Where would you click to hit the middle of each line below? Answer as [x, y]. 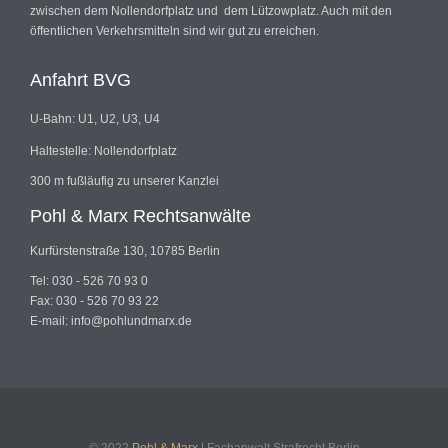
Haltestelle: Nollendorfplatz [103, 151]
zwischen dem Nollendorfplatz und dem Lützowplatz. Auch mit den [211, 11]
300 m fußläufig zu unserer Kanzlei [124, 181]
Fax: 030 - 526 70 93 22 [94, 301]
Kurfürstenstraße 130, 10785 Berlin [125, 251]
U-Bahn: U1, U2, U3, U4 [95, 119]
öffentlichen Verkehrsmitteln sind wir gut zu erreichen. [174, 31]
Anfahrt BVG [80, 80]
